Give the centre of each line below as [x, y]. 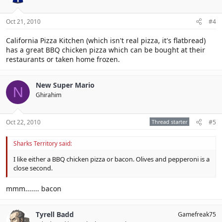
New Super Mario [65, 85]
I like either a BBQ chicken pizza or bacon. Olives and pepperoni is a [111, 159]
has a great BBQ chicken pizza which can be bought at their [106, 50]
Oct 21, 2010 [23, 22]
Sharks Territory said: [43, 143]
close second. [33, 168]
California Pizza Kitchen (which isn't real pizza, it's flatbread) [106, 40]
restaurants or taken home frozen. [63, 59]
